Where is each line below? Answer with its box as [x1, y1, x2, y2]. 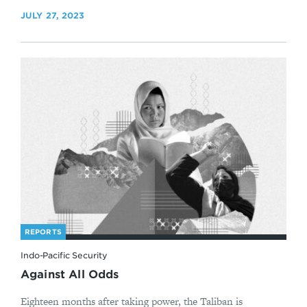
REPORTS [25, 227, 62, 236]
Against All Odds [21, 267, 119, 281]
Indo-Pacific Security [21, 249, 108, 260]
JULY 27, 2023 [21, 10, 85, 21]
